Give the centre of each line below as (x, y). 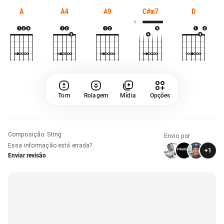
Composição (26, 134)
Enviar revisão (27, 155)
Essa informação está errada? (50, 145)
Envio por (177, 136)
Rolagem (96, 95)
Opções (160, 95)
